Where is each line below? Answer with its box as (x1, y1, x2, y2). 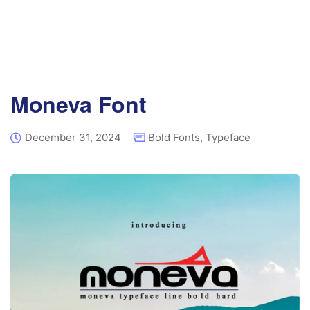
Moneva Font (10, 88, 147, 120)
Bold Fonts (148, 131, 200, 144)
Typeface (206, 131, 250, 144)
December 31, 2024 (25, 131, 121, 144)
